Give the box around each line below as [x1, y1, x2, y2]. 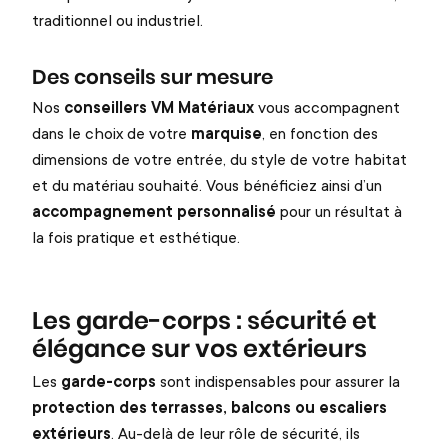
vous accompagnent [254, 96, 400, 119]
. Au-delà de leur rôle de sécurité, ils [111, 421, 360, 444]
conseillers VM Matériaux [64, 96, 254, 119]
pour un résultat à [276, 200, 402, 223]
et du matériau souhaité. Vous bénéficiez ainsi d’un [32, 174, 382, 197]
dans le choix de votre [32, 122, 191, 145]
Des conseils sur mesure [32, 68, 273, 89]
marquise [191, 122, 262, 145]
